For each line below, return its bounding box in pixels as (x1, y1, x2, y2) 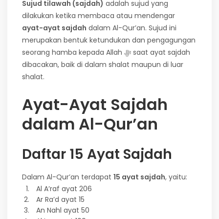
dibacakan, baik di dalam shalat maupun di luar (22, 59, 183, 69)
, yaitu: (165, 172, 187, 182)
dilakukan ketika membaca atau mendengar (22, 10, 175, 21)
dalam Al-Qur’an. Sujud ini (87, 22, 176, 33)
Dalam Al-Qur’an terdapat (22, 172, 113, 182)
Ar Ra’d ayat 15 (36, 194, 85, 204)
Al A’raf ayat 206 (36, 183, 92, 194)
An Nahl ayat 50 (36, 205, 89, 215)
